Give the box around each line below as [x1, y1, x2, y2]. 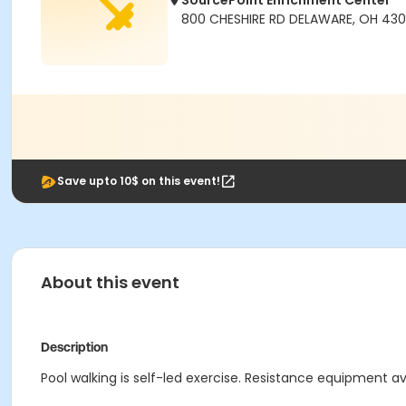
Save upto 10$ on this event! [57, 173, 220, 188]
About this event [41, 271, 179, 294]
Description [41, 340, 108, 354]
